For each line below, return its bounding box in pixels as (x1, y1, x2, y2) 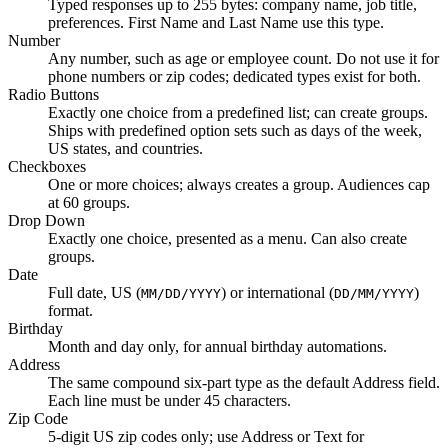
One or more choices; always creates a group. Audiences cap (48, 175, 430, 193)
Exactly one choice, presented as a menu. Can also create (48, 229, 407, 247)
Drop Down (8, 211, 85, 229)
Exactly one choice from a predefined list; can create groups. (48, 103, 428, 121)
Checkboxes (8, 157, 86, 175)
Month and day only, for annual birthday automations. (48, 337, 387, 355)
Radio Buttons (8, 85, 99, 103)
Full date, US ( (48, 283, 141, 301)
